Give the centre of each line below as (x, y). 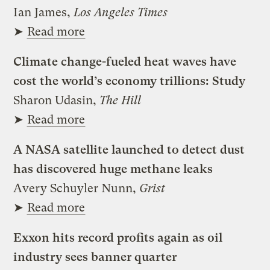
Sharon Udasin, (57, 100)
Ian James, (44, 12)
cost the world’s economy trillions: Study (130, 81)
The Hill (121, 100)
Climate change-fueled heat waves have (125, 61)
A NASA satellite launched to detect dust (129, 149)
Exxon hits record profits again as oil (118, 237)
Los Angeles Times (121, 12)
